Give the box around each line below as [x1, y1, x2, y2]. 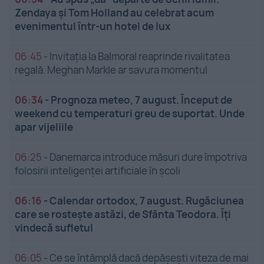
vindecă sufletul [15, 221, 93, 235]
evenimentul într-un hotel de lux [15, 19, 170, 34]
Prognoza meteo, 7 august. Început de [51, 93, 232, 107]
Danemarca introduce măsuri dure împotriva [49, 150, 247, 164]
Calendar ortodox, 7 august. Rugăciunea [49, 194, 244, 208]
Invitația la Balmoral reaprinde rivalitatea [49, 49, 230, 64]
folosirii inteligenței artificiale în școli [15, 164, 180, 178]
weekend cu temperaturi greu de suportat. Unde [15, 107, 245, 121]
